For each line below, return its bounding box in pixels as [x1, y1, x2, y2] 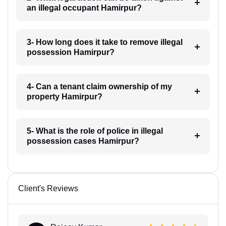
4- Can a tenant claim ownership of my [26, 82, 172, 91]
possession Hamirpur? [26, 47, 115, 56]
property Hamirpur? [26, 92, 102, 101]
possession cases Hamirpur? [26, 136, 139, 145]
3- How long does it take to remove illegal [26, 37, 183, 46]
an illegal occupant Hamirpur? [26, 3, 142, 12]
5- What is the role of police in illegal [26, 126, 163, 135]
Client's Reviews [18, 184, 78, 193]
